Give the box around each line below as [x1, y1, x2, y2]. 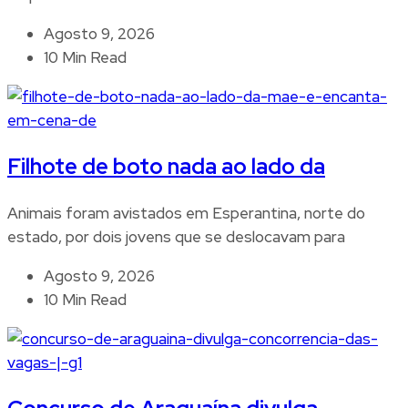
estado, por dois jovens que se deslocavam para [7, 227, 345, 248]
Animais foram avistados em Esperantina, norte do [7, 203, 365, 224]
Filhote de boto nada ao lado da [7, 152, 325, 181]
